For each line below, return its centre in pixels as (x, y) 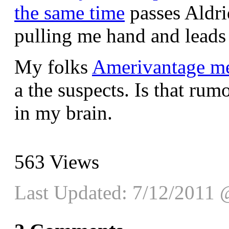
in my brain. (63, 112)
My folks (53, 66)
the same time (70, 12)
